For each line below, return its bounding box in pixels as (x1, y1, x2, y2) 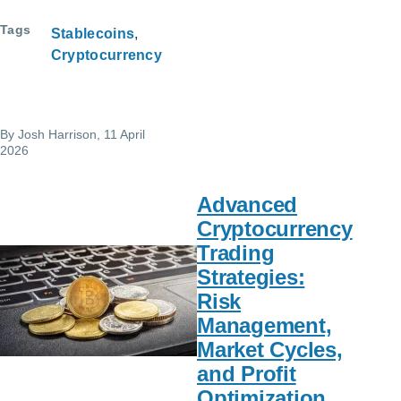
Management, (197, 312, 332, 337)
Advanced (197, 192, 298, 217)
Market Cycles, (197, 337, 343, 362)
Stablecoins (50, 25, 135, 41)
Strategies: (197, 264, 305, 289)
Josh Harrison (18, 126, 97, 141)
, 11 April (97, 126, 145, 141)
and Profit (197, 361, 296, 386)
